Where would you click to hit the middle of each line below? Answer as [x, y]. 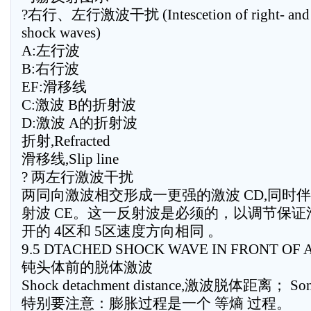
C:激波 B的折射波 [79, 105]
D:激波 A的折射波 [79, 123]
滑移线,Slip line [70, 159]
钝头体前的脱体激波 [87, 267]
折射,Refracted [66, 141]
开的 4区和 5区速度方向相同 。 [122, 231]
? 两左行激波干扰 [77, 177]
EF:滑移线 [54, 87]
